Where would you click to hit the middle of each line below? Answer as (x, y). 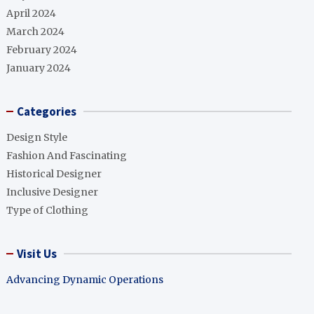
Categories (47, 111)
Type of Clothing (48, 210)
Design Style (37, 137)
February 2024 (42, 50)
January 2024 (39, 68)
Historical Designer (54, 174)
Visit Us (37, 254)
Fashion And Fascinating (67, 156)
